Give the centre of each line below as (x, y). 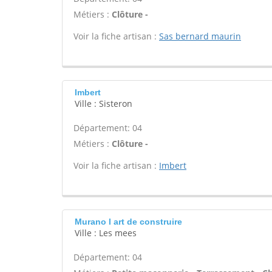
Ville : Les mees (106, 233)
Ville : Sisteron (104, 104)
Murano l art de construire (128, 222)
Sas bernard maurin (200, 36)
